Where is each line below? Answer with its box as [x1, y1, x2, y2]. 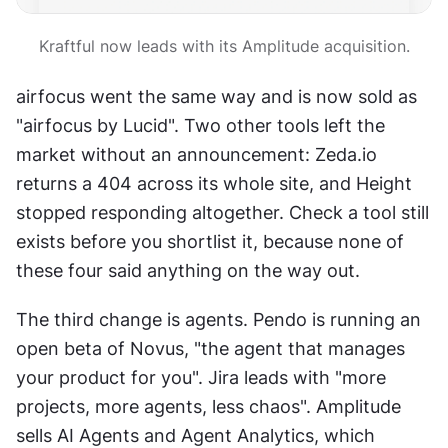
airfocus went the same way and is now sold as [16, 85, 417, 107]
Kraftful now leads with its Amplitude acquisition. [38, 35, 410, 56]
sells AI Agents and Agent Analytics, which [16, 424, 375, 446]
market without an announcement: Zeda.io [16, 143, 377, 165]
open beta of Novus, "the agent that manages [16, 337, 405, 359]
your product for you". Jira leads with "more [16, 366, 386, 388]
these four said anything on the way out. [16, 259, 360, 281]
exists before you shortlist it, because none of [16, 230, 404, 252]
